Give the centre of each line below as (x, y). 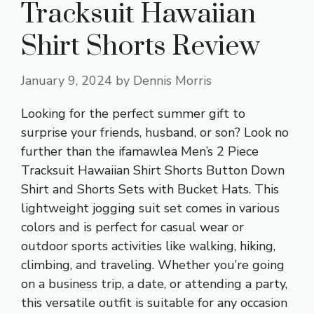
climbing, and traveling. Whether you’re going (153, 265)
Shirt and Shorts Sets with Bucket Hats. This (150, 189)
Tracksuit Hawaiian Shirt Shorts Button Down (153, 170)
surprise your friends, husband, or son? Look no (155, 132)
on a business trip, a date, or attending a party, (154, 284)
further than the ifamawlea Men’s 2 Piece (140, 151)
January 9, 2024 (67, 80)
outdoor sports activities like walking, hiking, (148, 246)
